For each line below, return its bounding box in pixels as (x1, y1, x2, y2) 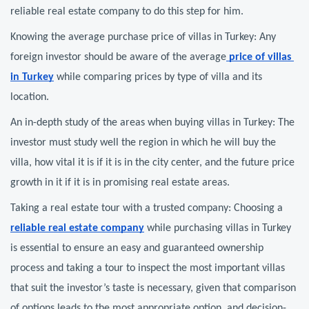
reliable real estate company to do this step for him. (10, 6, 243, 18)
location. (10, 92, 49, 103)
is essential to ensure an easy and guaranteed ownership (10, 243, 263, 255)
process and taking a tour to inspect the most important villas (10, 263, 285, 275)
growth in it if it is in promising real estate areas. (10, 177, 230, 189)
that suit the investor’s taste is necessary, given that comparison (10, 283, 296, 295)
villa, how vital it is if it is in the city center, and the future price (10, 157, 295, 169)
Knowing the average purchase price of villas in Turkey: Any (10, 32, 276, 43)
